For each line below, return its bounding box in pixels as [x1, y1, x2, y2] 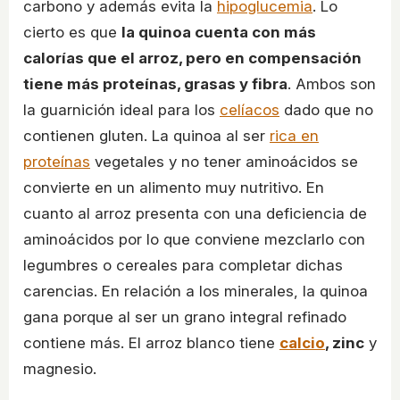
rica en [270, 127, 319, 146]
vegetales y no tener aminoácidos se [90, 153, 358, 171]
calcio [279, 334, 325, 353]
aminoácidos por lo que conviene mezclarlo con [23, 230, 365, 249]
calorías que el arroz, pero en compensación [23, 49, 362, 68]
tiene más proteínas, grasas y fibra [23, 75, 287, 94]
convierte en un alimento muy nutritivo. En [23, 179, 324, 197]
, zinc [325, 334, 364, 353]
